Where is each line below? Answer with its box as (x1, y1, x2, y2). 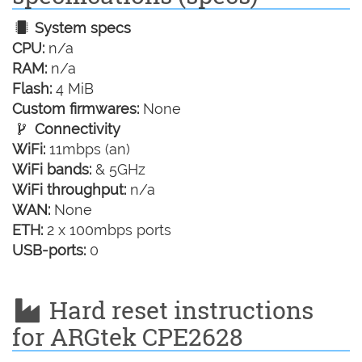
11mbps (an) (45, 141, 130, 158)
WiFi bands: (12, 161, 91, 178)
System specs (31, 19, 132, 36)
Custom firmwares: (12, 100, 139, 117)
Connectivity (31, 120, 121, 137)
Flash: (12, 80, 52, 97)
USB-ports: (12, 242, 86, 259)
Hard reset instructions (43, 294, 314, 326)
